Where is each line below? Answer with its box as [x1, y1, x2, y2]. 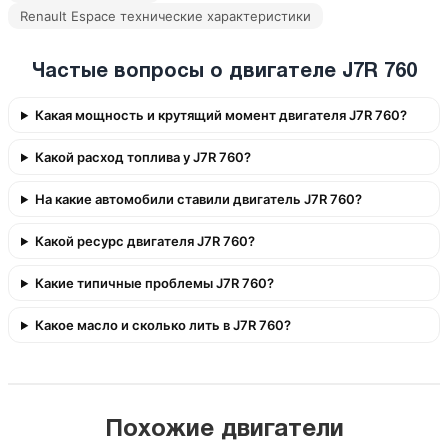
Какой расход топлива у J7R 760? [34, 149, 251, 165]
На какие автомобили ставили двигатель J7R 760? [34, 191, 362, 207]
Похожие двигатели [104, 419, 344, 441]
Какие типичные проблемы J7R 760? [34, 275, 274, 291]
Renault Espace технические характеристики [20, 8, 311, 24]
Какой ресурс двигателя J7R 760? [34, 233, 255, 249]
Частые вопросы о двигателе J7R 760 [31, 63, 417, 81]
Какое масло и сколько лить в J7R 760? [34, 317, 291, 333]
